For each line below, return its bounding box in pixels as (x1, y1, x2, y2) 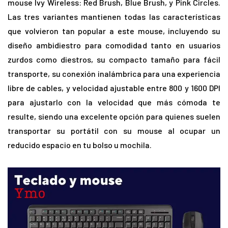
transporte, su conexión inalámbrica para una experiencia (8, 69, 220, 79)
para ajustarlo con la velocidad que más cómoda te (8, 97, 220, 107)
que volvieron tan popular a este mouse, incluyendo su (8, 26, 220, 36)
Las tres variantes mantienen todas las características (8, 12, 220, 22)
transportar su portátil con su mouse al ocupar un (8, 126, 220, 136)
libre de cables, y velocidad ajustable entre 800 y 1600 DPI (8, 83, 220, 93)
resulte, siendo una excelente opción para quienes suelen (8, 111, 220, 122)
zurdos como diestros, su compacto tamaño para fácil (8, 54, 220, 65)
